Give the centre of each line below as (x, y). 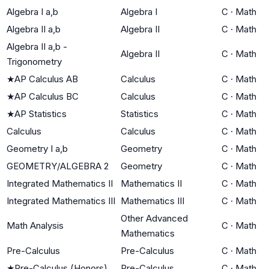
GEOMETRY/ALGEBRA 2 (58, 166)
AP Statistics (41, 113)
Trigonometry (34, 61)
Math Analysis (35, 225)
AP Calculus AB (46, 79)
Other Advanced (154, 218)
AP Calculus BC (47, 96)
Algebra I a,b (32, 11)
